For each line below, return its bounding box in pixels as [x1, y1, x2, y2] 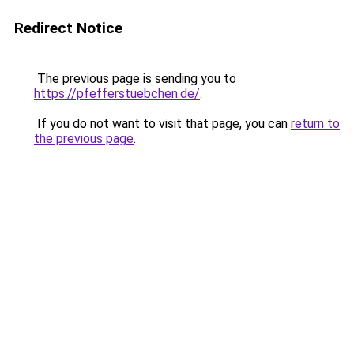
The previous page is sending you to [34, 71, 236, 86]
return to [291, 116, 340, 131]
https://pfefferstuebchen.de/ [34, 86, 200, 101]
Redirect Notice [14, 19, 122, 37]
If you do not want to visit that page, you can [34, 116, 291, 131]
